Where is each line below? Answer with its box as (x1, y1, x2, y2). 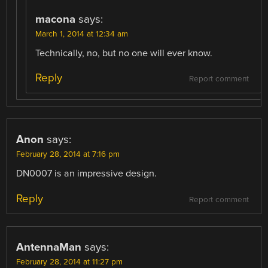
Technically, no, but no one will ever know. (35, 47, 213, 60)
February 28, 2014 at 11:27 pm (16, 257, 123, 267)
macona (35, 13, 76, 26)
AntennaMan (16, 240, 82, 254)
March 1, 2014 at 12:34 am (35, 29, 129, 39)
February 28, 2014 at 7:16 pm (16, 150, 120, 160)
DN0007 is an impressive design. (16, 167, 157, 180)
